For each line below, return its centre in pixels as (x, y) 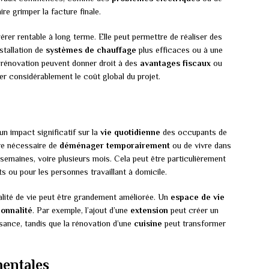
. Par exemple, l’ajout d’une (81, 210)
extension (149, 210)
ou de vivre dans (201, 145)
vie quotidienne (130, 132)
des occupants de (194, 132)
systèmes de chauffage (91, 50)
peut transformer (194, 223)
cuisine (148, 223)
